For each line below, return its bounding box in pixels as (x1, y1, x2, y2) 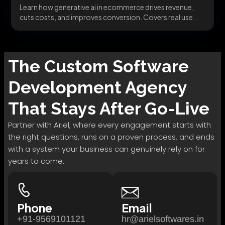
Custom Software (44, 56, 189, 77)
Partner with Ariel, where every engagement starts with (8, 120, 211, 131)
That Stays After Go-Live (8, 98, 209, 119)
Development (8, 77, 122, 98)
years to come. (8, 156, 64, 167)
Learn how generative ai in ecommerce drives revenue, (19, 2, 194, 12)
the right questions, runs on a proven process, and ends (8, 132, 214, 143)
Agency (122, 77, 187, 98)
